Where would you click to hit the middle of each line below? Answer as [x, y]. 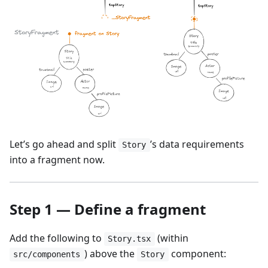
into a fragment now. [57, 159]
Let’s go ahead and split [64, 144]
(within [171, 238]
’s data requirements [197, 144]
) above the [110, 253]
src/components [47, 255]
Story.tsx [130, 239]
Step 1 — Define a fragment [108, 209]
